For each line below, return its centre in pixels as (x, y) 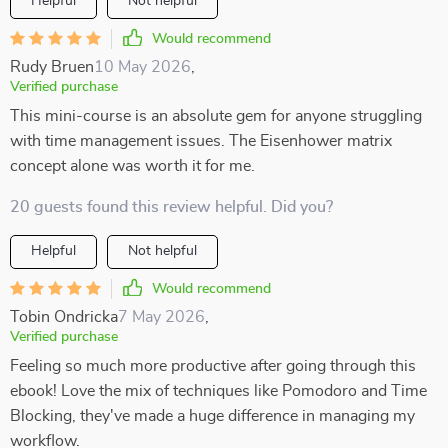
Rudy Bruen (52, 67)
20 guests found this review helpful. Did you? (171, 207)
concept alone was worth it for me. (132, 166)
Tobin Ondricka (64, 317)
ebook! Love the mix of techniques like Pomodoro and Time (218, 391)
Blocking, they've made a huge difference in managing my (212, 416)
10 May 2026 (142, 67)
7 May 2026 (161, 317)
